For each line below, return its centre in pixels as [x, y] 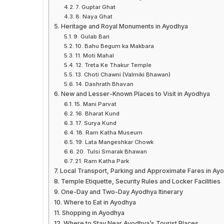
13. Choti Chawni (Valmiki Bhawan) [123, 75]
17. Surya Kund [96, 123]
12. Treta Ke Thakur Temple [114, 65]
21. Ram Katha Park [102, 161]
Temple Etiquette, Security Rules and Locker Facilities [140, 181]
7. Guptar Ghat [96, 7]
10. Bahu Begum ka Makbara [115, 46]
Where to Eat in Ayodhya [99, 202]
